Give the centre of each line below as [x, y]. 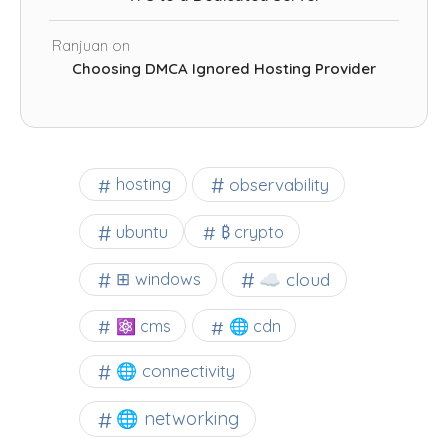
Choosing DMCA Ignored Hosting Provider [224, 69]
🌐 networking [177, 418]
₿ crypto [253, 231]
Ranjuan [79, 46]
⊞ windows [158, 279]
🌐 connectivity [175, 371]
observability [278, 184]
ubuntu [142, 232]
